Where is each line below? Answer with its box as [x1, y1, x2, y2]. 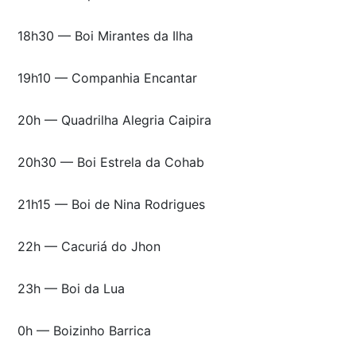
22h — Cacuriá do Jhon [17, 238, 161, 254]
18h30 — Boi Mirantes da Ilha [17, 27, 193, 44]
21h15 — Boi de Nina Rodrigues [17, 195, 205, 212]
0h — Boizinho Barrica [17, 322, 151, 339]
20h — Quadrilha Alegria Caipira [17, 111, 211, 128]
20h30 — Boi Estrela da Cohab [17, 153, 204, 170]
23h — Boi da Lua [17, 280, 125, 296]
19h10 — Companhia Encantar [17, 69, 197, 86]
